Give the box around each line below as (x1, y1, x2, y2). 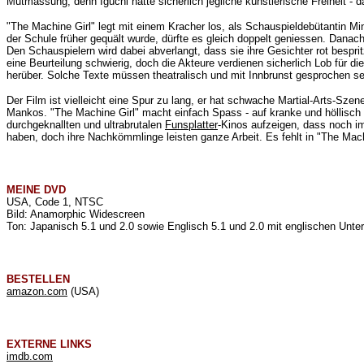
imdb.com (6, 350, 53, 362)
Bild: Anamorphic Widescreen (6, 208, 145, 220)
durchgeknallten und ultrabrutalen (6, 119, 165, 131)
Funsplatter (165, 119, 218, 131)
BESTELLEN (6, 273, 70, 285)
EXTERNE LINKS (6, 338, 92, 350)
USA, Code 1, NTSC (6, 196, 103, 208)
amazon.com (6, 285, 67, 297)
